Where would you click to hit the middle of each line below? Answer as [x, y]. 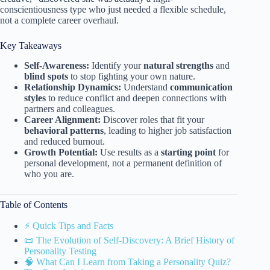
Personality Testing [60, 251]
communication [201, 87]
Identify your [116, 65]
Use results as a [129, 152]
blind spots [46, 76]
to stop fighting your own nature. [132, 76]
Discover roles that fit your [152, 119]
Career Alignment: [62, 119]
